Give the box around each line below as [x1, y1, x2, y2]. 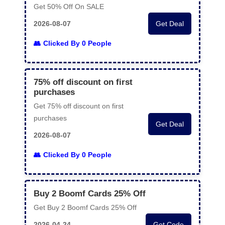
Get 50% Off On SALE [34, 3, 104, 11]
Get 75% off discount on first [34, 102, 124, 110]
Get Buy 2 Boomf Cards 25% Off [34, 203, 137, 211]
